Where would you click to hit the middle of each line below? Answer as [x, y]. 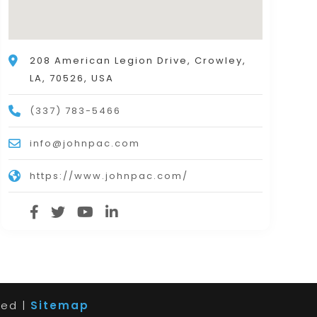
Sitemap [59, 306]
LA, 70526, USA [71, 79]
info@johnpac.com [85, 144]
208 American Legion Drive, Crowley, [138, 61]
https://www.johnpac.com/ [109, 176]
